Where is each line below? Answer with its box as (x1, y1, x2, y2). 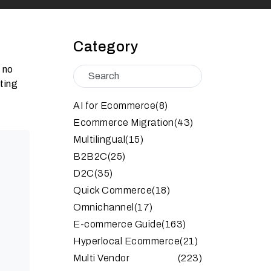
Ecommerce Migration (73, 117, 174, 128)
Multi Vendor (73, 252, 129, 263)
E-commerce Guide (73, 218, 162, 229)
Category (73, 38, 138, 54)
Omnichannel (73, 201, 134, 212)
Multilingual (73, 134, 125, 145)
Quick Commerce (73, 184, 152, 195)
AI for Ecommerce (73, 100, 155, 111)
